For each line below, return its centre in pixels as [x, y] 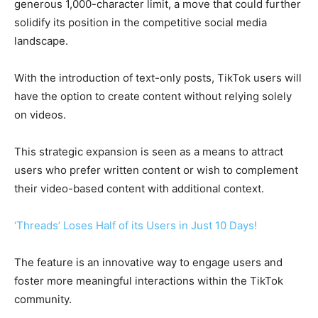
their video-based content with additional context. [141, 189]
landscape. [41, 41]
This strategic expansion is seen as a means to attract [149, 152]
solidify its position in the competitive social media [141, 23]
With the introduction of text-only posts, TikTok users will [158, 78]
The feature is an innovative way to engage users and [148, 263]
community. [43, 300]
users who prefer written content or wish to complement [156, 170]
